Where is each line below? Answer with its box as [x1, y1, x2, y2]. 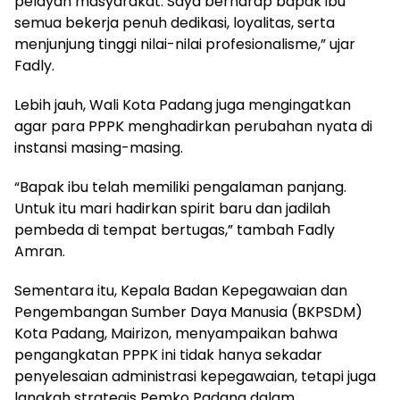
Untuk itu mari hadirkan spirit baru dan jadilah [14, 197, 330, 219]
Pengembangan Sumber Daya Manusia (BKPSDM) [14, 301, 362, 322]
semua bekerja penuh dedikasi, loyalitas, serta [14, 12, 335, 33]
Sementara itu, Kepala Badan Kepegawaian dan [14, 279, 347, 301]
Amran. [14, 240, 65, 262]
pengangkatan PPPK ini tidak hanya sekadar [14, 344, 322, 365]
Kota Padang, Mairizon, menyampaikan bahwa [14, 322, 337, 344]
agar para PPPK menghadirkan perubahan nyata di [14, 115, 372, 137]
